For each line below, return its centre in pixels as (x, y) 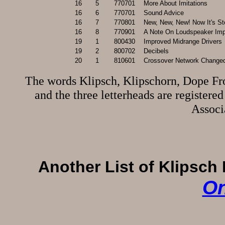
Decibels (156, 51)
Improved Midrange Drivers (183, 41)
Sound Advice (163, 13)
